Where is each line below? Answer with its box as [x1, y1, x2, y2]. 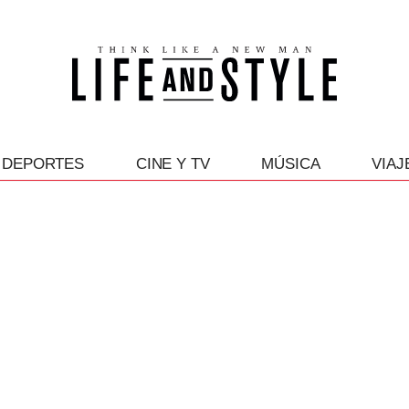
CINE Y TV [135, 154, 210, 173]
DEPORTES [2, 154, 84, 173]
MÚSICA [261, 154, 320, 173]
